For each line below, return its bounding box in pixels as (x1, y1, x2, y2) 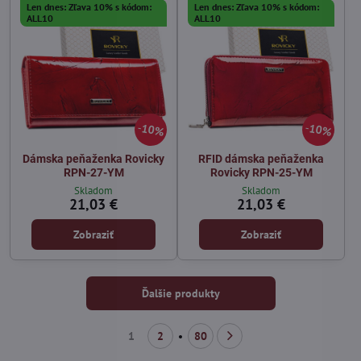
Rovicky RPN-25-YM (210, 165, 313, 179)
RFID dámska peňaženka (198, 151, 324, 165)
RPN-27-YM (63, 165, 124, 179)
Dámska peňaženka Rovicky (23, 151, 164, 165)
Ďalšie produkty (141, 286, 220, 301)
